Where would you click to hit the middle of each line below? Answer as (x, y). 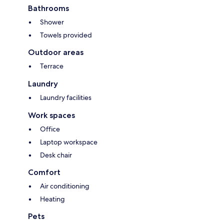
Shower (52, 22)
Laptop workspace (69, 142)
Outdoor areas (56, 52)
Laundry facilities (66, 98)
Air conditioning (65, 186)
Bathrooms (48, 8)
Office (50, 129)
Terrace (52, 66)
